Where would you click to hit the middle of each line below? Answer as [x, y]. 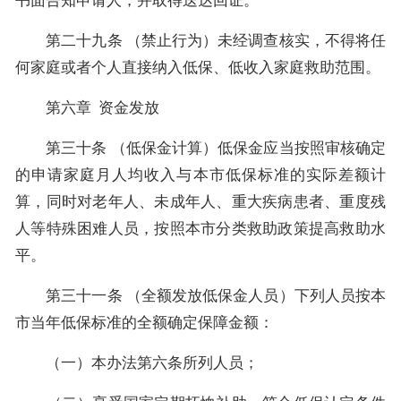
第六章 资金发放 [87, 107]
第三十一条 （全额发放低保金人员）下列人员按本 [200, 295]
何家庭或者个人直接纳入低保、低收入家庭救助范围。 [198, 67]
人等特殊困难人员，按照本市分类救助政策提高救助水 [200, 228]
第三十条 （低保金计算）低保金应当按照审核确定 [200, 148]
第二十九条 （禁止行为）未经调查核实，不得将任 [200, 40]
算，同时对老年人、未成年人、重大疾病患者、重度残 [200, 201]
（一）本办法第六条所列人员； [137, 363]
